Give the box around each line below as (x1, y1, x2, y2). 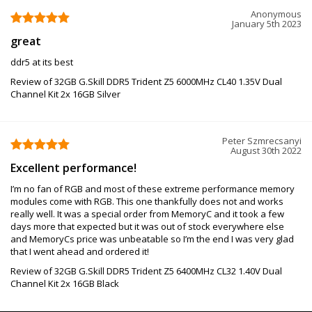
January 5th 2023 (232, 17, 302, 30)
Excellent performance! (10, 159, 136, 175)
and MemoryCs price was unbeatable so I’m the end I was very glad (10, 232, 294, 245)
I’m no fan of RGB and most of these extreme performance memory (10, 182, 295, 195)
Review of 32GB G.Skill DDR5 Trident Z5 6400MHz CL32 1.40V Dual (10, 264, 282, 277)
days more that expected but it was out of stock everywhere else (10, 219, 284, 233)
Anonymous (251, 7, 302, 20)
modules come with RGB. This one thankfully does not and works (10, 194, 283, 208)
